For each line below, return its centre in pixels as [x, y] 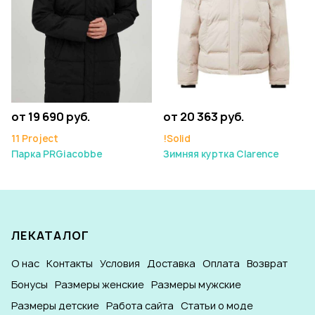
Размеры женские [99, 285]
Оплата [221, 264]
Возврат [267, 264]
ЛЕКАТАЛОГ [50, 236]
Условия [120, 264]
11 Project [35, 139]
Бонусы [30, 285]
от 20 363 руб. [204, 117]
